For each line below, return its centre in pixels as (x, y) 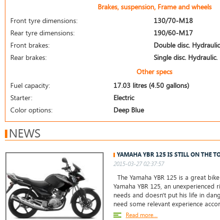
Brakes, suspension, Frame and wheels (155, 7)
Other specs (155, 71)
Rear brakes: (28, 57)
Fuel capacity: (30, 85)
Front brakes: (30, 45)
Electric (124, 97)
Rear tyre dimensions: (42, 33)
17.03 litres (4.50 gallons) (151, 85)
